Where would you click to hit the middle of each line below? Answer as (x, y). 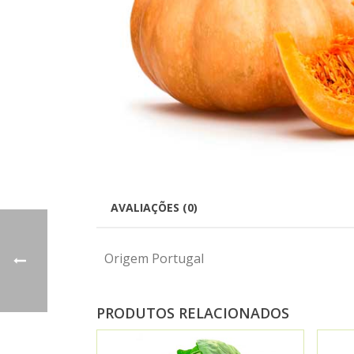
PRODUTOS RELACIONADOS (193, 313)
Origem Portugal (154, 259)
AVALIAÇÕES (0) (154, 208)
